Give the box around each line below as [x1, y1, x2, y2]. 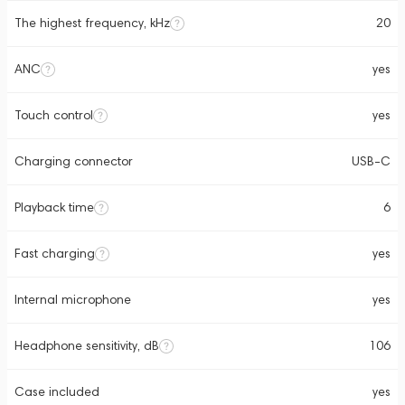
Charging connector [14, 154, 133, 169]
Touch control [14, 108, 93, 123]
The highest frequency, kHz [14, 15, 170, 31]
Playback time [14, 200, 94, 215]
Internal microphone [14, 292, 131, 307]
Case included [14, 384, 99, 400]
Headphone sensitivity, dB [14, 338, 159, 353]
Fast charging [14, 246, 95, 261]
